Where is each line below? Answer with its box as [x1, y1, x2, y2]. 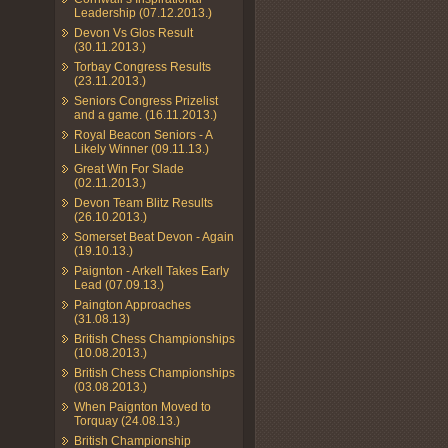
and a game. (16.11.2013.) [74, 107, 217, 122]
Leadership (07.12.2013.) [74, 5, 212, 20]
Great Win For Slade [74, 161, 184, 176]
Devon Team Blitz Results [74, 195, 213, 210]
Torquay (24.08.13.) [74, 413, 180, 428]
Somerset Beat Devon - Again [74, 229, 234, 244]
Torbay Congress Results [74, 59, 211, 74]
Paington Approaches [74, 297, 191, 312]
